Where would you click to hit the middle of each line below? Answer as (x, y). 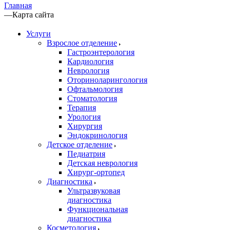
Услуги (39, 33)
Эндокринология (97, 135)
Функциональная (98, 209)
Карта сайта (33, 14)
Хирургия (85, 126)
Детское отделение (80, 144)
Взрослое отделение (82, 43)
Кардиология (90, 61)
